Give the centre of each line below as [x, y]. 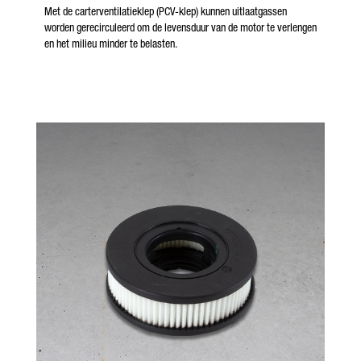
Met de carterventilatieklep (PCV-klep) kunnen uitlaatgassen [166, 11]
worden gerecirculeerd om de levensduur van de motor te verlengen [180, 27]
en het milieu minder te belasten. [111, 44]
